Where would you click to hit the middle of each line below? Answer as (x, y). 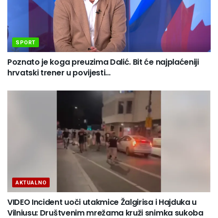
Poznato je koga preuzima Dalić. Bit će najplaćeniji (103, 62)
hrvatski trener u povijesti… (59, 73)
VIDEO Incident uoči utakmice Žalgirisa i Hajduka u (102, 202)
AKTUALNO (31, 183)
